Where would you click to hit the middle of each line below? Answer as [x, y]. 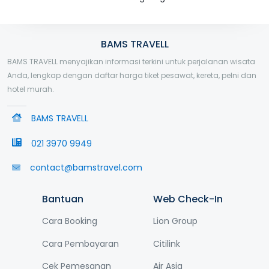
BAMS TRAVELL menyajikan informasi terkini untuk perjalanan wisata [131, 62]
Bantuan [62, 199]
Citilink [167, 243]
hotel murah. [31, 89]
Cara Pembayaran [80, 243]
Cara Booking [69, 221]
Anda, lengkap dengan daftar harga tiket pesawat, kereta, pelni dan [132, 76]
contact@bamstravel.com [86, 168]
